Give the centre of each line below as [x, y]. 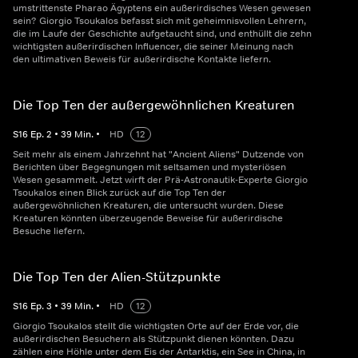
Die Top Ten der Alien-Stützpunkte [117, 277]
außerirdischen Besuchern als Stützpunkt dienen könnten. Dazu [153, 339]
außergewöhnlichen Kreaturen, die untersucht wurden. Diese [148, 206]
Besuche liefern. [49, 231]
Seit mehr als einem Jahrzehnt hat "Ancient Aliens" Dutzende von [158, 155]
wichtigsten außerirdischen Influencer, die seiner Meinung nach [153, 47]
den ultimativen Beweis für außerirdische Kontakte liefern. [142, 60]
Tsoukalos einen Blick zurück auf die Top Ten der [119, 193]
